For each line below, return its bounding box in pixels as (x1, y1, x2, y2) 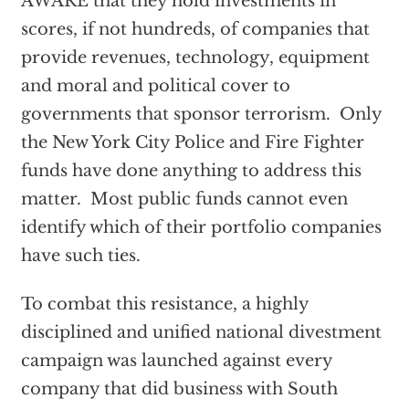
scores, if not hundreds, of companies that (20, 19, 370, 39)
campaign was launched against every (20, 351, 332, 371)
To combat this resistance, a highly (20, 294, 309, 314)
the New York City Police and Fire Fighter (20, 132, 364, 152)
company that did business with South (20, 379, 338, 399)
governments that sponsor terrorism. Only (20, 104, 382, 124)
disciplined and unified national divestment (20, 322, 382, 342)
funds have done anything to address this (20, 161, 362, 181)
